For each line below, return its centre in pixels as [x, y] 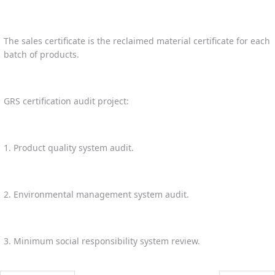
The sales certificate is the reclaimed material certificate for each [137, 41]
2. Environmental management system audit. [96, 194]
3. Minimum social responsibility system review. [102, 241]
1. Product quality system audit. [69, 147]
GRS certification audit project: [66, 101]
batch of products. [41, 54]
